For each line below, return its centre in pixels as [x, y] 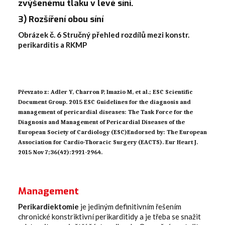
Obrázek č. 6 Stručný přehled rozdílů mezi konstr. [104, 35]
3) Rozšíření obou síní [61, 20]
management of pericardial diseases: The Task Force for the [105, 112]
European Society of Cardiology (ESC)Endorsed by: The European [113, 132]
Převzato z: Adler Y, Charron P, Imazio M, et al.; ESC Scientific [105, 92]
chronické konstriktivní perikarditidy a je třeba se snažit [109, 217]
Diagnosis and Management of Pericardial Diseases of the [101, 122]
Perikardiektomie [48, 207]
